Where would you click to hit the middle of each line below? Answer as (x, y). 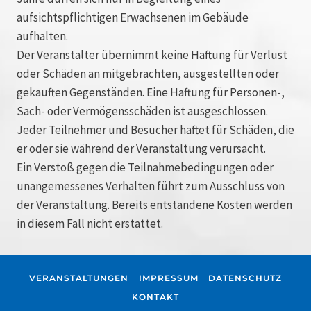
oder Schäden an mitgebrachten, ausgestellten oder (148, 73)
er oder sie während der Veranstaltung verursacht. (141, 148)
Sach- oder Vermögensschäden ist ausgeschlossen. (142, 111)
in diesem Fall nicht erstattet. (90, 223)
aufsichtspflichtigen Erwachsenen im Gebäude (133, 17)
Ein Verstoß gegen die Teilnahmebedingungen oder (145, 167)
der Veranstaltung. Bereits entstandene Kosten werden (154, 204)
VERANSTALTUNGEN (79, 278)
